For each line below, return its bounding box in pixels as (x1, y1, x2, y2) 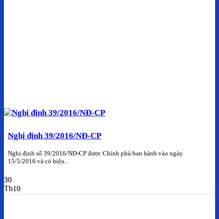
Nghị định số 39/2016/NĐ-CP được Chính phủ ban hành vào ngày (8, 150, 183, 157)
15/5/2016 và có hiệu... (8, 157, 69, 165)
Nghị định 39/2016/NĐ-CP (8, 131, 101, 140)
